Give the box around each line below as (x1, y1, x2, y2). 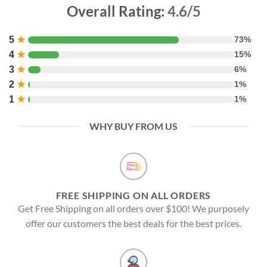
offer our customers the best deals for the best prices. (26, 218, 241, 229)
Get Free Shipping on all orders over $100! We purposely (18, 203, 249, 215)
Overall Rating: (66, 2, 167, 20)
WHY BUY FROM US (89, 120, 178, 132)
